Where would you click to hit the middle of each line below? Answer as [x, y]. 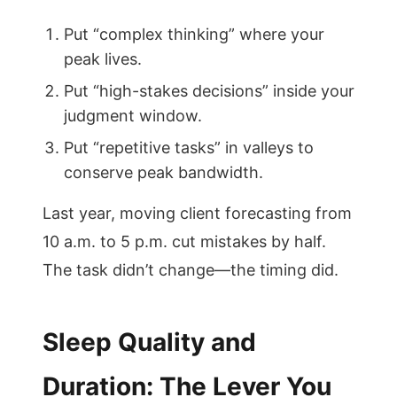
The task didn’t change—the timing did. [191, 270]
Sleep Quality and [149, 342]
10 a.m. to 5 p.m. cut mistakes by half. [184, 241]
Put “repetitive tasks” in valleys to [189, 148]
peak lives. [103, 59]
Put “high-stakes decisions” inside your [209, 91]
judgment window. [133, 116]
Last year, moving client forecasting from [197, 213]
